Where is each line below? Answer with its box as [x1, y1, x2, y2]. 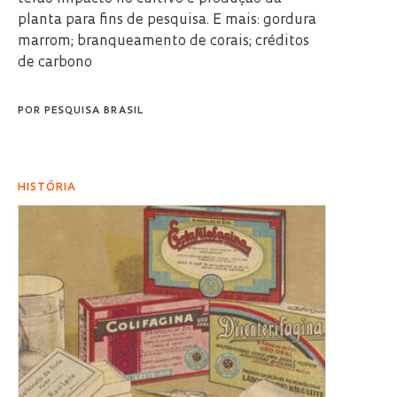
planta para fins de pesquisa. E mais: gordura [18, 12, 316, 27]
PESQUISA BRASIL [44, 105, 144, 116]
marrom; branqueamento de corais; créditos [18, 34, 309, 49]
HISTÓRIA [18, 182, 76, 193]
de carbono [18, 55, 92, 70]
